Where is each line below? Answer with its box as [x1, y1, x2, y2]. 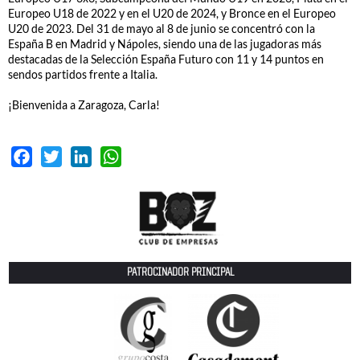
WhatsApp [121, 148, 181, 162]
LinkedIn [92, 148, 141, 162]
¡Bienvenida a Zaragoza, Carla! [8, 98, 160, 112]
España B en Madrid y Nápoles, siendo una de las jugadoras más [8, 37, 321, 51]
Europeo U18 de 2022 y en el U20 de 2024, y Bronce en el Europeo [8, 6, 336, 21]
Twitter [62, 148, 100, 162]
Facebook [32, 148, 89, 162]
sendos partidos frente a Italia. [8, 67, 157, 82]
